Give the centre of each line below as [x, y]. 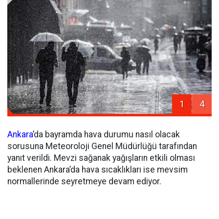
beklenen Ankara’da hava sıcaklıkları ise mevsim [98, 170]
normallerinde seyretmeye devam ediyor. [84, 182]
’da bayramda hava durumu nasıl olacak [106, 135]
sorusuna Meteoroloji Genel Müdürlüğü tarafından [102, 146]
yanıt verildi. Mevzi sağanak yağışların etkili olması [101, 158]
